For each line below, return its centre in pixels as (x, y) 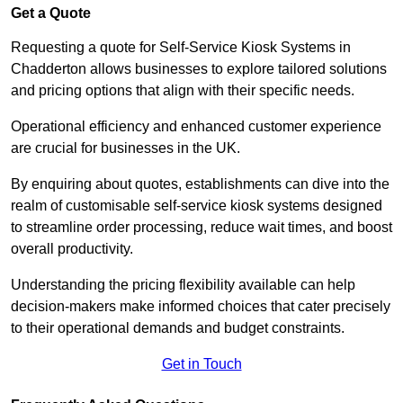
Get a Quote (51, 13)
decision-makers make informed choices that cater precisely (201, 307)
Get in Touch (201, 364)
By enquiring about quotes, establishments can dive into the (200, 184)
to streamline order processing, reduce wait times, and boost (201, 228)
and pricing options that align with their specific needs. (183, 91)
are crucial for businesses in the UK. (125, 148)
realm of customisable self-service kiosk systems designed (197, 206)
